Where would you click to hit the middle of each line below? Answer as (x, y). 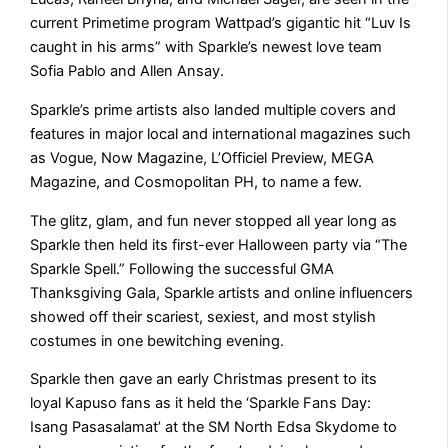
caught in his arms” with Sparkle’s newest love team (206, 47)
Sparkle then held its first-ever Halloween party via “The (219, 244)
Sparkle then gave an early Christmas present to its (204, 379)
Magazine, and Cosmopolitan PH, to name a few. (196, 181)
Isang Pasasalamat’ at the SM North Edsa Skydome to (214, 427)
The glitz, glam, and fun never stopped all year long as (214, 220)
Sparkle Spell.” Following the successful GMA (182, 268)
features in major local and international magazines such (221, 133)
